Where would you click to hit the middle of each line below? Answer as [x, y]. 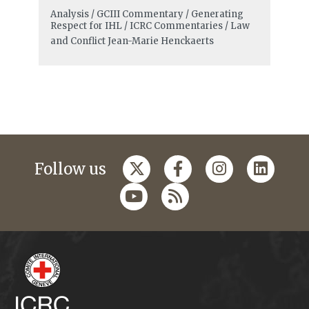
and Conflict [78, 41]
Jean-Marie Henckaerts [160, 41]
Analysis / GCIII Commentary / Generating [147, 14]
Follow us [70, 169]
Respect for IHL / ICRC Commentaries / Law [150, 26]
